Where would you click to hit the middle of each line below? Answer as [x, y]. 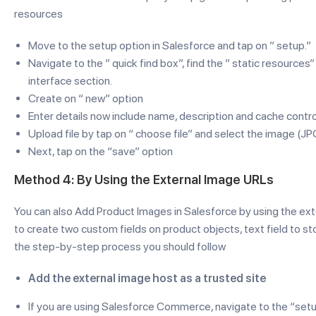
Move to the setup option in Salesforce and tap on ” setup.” [170, 45]
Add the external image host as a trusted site [147, 278]
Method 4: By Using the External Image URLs [144, 180]
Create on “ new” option [86, 98]
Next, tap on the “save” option [101, 151]
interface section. [70, 81]
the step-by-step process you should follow [120, 247]
